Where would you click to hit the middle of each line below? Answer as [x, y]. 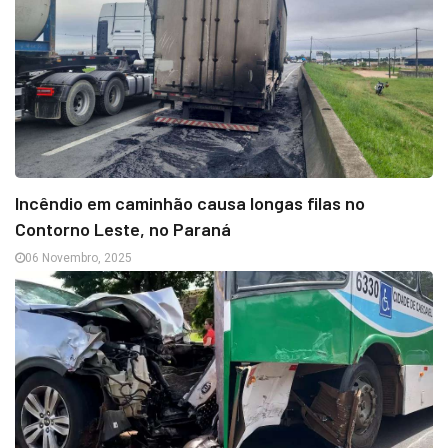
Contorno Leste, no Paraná [123, 228]
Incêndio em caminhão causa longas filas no [190, 202]
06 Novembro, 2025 [78, 257]
